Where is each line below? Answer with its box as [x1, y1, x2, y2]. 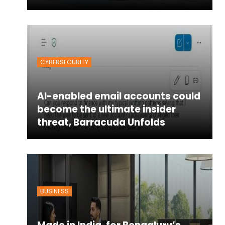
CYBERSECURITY [40, 58, 88, 66]
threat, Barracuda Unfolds [37, 115, 165, 129]
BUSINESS [40, 186, 69, 195]
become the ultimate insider [37, 102, 176, 116]
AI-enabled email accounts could [37, 89, 200, 103]
